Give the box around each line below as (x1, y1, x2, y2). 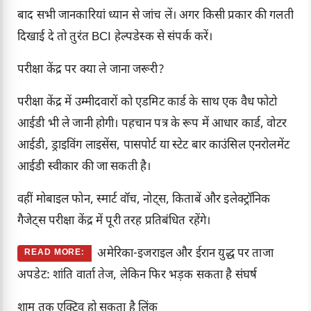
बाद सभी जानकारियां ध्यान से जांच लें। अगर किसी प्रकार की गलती (17, 8, 294, 24)
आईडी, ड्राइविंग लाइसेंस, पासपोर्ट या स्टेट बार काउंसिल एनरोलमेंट (17, 137, 289, 153)
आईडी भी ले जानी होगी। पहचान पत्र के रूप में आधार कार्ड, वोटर (17, 116, 287, 132)
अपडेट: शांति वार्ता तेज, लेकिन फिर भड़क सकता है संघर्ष (17, 267, 258, 283)
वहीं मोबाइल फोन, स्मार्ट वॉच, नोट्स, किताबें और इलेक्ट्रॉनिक (17, 192, 271, 208)
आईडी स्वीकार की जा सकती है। (17, 159, 151, 175)
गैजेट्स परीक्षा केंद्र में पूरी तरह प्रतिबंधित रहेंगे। (17, 213, 211, 229)
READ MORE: (24, 248, 85, 259)
